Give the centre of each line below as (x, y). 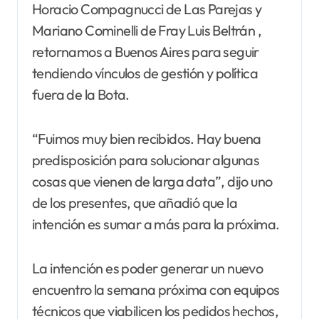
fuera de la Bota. (81, 95)
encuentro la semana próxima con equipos (156, 290)
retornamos (68, 52)
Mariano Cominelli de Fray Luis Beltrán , (147, 31)
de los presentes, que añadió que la (135, 203)
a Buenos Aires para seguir (182, 52)
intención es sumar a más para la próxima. (156, 224)
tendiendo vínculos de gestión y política (145, 73)
